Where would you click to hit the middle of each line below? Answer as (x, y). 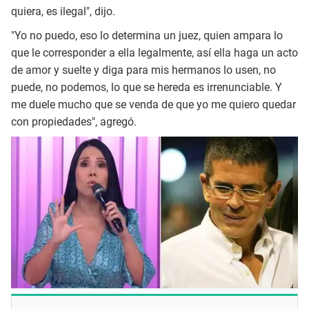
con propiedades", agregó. (74, 121)
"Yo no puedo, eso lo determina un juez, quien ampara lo (147, 35)
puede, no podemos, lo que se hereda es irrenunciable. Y (147, 87)
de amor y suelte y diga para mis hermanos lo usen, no (143, 70)
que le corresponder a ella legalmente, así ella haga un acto (154, 52)
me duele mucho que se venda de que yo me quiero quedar (153, 104)
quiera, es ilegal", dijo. (63, 12)
